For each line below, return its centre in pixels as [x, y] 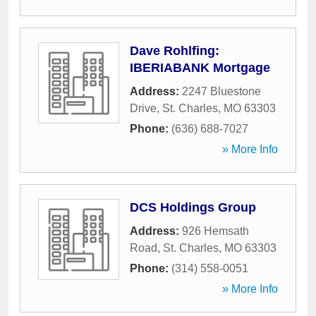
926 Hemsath [215, 231]
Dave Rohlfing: [175, 51]
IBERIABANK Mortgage [200, 68]
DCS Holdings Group [193, 207]
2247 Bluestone [221, 91]
